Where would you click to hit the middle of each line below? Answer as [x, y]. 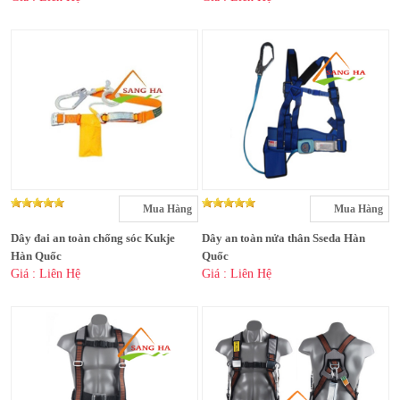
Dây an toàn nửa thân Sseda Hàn [283, 238]
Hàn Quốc [36, 256]
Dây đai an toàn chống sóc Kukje [93, 238]
